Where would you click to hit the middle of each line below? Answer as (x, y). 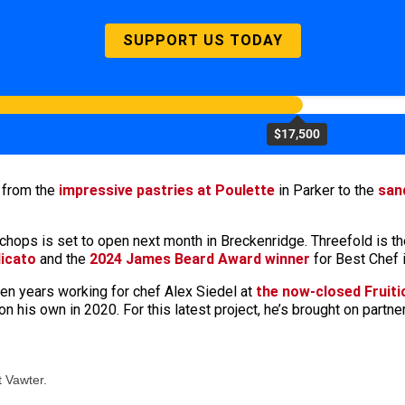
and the (65, 259)
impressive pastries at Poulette (167, 190)
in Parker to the (326, 190)
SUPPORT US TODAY (202, 40)
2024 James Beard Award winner (200, 259)
